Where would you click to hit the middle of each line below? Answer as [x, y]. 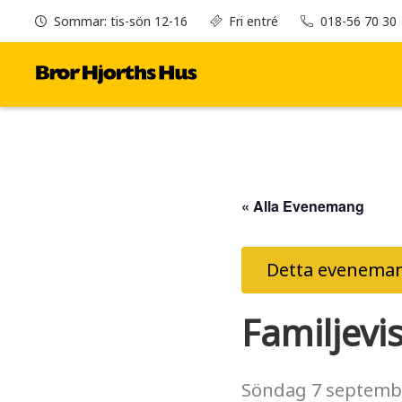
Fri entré [254, 21]
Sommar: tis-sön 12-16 [121, 21]
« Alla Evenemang [302, 205]
